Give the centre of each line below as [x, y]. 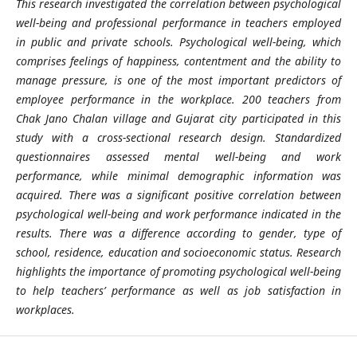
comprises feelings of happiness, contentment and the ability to [178, 61]
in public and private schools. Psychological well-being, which [178, 41]
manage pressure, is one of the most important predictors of [178, 80]
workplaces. [45, 309]
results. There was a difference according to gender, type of [178, 233]
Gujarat [195, 118]
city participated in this [278, 118]
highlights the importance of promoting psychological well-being [178, 271]
